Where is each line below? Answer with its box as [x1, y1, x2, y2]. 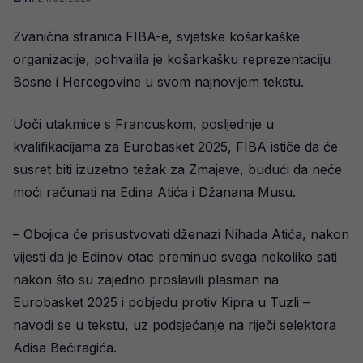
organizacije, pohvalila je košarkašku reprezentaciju [13, 51, 331, 67]
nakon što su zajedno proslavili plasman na [13, 271, 279, 288]
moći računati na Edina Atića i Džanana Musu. [13, 184, 296, 200]
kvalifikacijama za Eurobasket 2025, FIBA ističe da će [13, 139, 338, 155]
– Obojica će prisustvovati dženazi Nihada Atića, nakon [13, 226, 349, 242]
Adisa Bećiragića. [13, 340, 117, 356]
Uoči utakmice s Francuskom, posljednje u [13, 116, 274, 132]
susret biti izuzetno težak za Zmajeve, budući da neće [13, 161, 342, 177]
